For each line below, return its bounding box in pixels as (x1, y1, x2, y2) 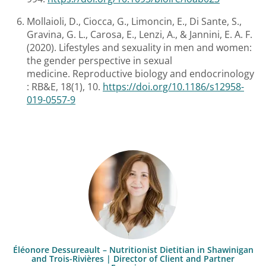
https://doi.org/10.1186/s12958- (103, 80, 244, 94)
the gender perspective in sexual (27, 54, 172, 68)
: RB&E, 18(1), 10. (27, 80, 103, 94)
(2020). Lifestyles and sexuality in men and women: (27, 41, 252, 55)
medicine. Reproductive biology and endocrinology (27, 67, 254, 81)
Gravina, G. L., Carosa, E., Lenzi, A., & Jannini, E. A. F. (27, 28, 252, 42)
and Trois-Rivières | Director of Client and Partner (31, 252, 235, 264)
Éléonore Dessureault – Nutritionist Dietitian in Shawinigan (12, 243, 254, 255)
